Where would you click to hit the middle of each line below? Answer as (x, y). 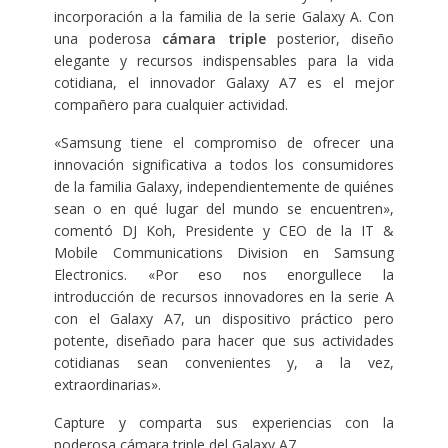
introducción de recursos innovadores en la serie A (224, 296)
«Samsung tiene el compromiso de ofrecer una (224, 142)
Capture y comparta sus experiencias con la (224, 422)
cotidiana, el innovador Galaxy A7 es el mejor (224, 82)
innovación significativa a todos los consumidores (224, 164)
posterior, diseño (330, 38)
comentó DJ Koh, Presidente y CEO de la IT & (224, 230)
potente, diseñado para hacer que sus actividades (224, 340)
